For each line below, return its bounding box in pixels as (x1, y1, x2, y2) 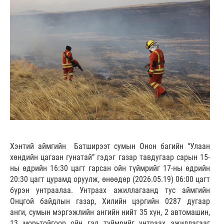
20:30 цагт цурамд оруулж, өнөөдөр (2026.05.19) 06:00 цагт (10, 174, 210, 184)
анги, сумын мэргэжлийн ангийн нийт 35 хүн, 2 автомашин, (10, 207, 210, 217)
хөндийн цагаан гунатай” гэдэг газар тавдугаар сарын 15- (10, 152, 210, 162)
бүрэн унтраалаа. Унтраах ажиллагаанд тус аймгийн (10, 185, 210, 195)
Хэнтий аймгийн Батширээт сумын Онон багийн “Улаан (10, 141, 210, 151)
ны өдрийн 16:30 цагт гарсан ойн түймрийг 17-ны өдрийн (10, 163, 210, 173)
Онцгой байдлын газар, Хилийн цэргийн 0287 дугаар (10, 196, 210, 206)
